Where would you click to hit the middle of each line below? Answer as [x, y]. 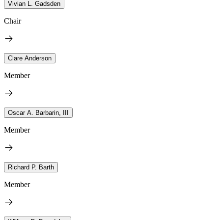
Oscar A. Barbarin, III [38, 112]
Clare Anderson [30, 58]
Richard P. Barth [31, 167]
